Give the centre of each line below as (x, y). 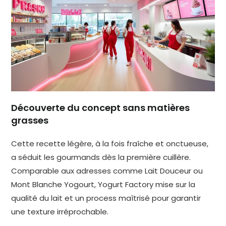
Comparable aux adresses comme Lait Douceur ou (107, 171)
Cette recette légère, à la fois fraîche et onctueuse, (110, 143)
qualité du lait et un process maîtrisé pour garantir (106, 198)
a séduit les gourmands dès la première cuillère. (101, 157)
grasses (30, 120)
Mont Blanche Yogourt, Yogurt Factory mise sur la (103, 184)
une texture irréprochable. (60, 211)
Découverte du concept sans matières (101, 107)
